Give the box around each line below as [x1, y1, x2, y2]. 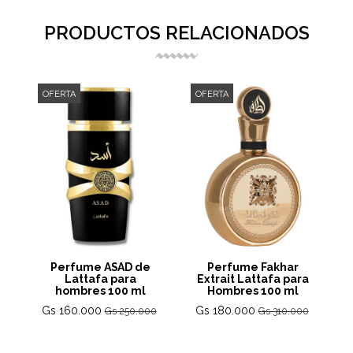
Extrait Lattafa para [197, 273, 309, 286]
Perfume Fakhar [207, 261, 299, 274]
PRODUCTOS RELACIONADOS [43, 22, 310, 45]
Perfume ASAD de [50, 261, 150, 274]
